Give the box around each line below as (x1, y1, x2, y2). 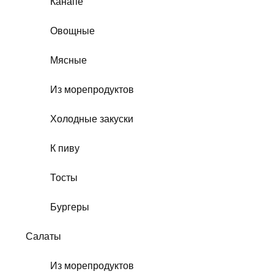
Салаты (26, 231, 61, 242)
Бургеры (50, 202, 89, 213)
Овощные (50, 26, 95, 37)
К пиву (50, 143, 80, 154)
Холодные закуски (50, 114, 133, 125)
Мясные (50, 55, 87, 66)
